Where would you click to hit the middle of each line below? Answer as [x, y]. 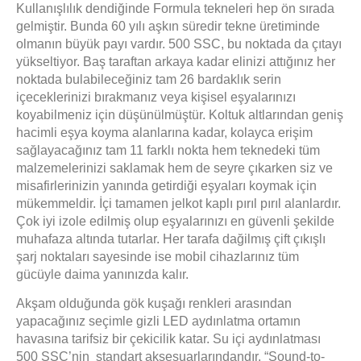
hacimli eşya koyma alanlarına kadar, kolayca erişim [164, 133]
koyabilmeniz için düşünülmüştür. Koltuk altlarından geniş [180, 115]
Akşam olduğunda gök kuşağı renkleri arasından [154, 304]
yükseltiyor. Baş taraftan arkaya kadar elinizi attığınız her [176, 62]
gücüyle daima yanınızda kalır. [102, 275]
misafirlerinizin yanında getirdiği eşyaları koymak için [166, 186]
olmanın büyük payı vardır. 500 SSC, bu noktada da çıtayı [179, 44]
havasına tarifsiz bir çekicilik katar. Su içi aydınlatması [168, 339]
